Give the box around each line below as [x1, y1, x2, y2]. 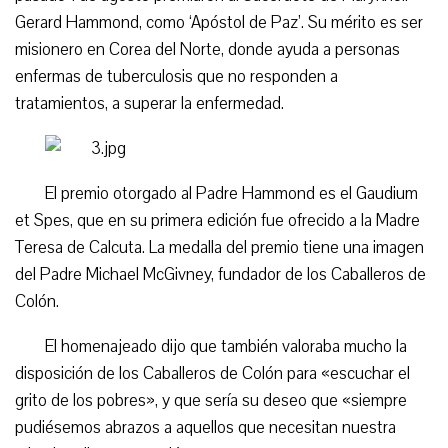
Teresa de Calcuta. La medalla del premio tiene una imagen [15, 236, 424, 259]
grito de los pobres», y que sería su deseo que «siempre [15, 389, 407, 412]
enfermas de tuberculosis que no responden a [15, 65, 338, 88]
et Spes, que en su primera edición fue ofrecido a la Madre [15, 209, 420, 232]
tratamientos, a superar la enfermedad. [15, 92, 284, 115]
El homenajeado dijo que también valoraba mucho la [45, 335, 407, 358]
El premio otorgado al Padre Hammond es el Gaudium [45, 182, 418, 205]
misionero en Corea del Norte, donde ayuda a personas [15, 38, 400, 61]
